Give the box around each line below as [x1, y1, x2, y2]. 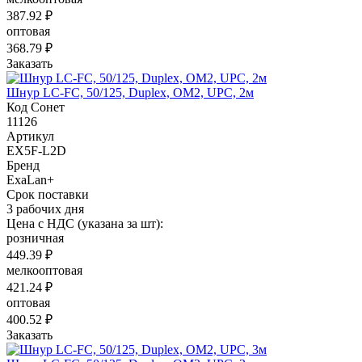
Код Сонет [6, 99, 65, 114]
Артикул [6, 128, 54, 143]
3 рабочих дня [6, 201, 84, 216]
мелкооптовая [6, 263, 82, 277]
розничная [6, 230, 64, 245]
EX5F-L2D [6, 143, 66, 158]
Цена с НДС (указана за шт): [6, 216, 163, 230]
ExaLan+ [6, 172, 54, 187]
